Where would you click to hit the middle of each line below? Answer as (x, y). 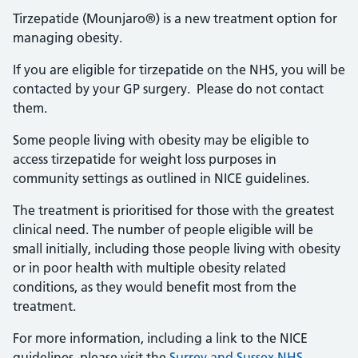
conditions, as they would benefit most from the (155, 287)
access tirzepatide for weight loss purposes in (145, 159)
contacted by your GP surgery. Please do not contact (168, 89)
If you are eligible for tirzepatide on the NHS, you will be (179, 70)
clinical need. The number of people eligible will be (163, 229)
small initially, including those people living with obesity (177, 249)
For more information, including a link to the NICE (160, 338)
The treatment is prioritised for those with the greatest (173, 210)
